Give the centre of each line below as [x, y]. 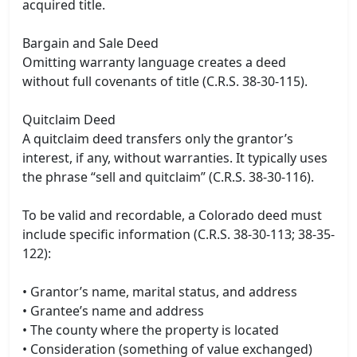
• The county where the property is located [151, 330]
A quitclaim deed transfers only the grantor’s [158, 139]
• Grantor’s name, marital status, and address [160, 292]
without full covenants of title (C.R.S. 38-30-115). [165, 82]
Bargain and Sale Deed [90, 43]
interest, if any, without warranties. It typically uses [175, 158]
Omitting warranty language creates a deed [154, 63]
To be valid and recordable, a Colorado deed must [172, 216]
